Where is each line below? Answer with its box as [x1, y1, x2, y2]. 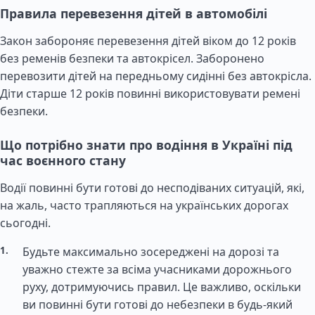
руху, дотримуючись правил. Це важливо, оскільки [22, 279, 301, 295]
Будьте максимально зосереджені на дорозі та [22, 244, 279, 259]
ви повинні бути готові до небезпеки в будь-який [22, 297, 292, 312]
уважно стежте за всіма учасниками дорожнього [22, 262, 292, 277]
